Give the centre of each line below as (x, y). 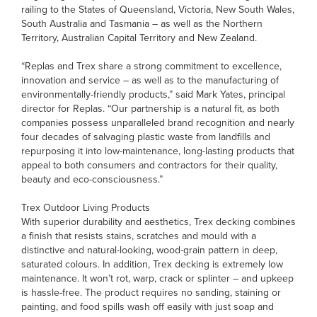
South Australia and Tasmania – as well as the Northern (142, 24)
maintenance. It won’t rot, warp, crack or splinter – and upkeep (157, 278)
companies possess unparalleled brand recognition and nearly (158, 123)
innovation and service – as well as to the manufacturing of (150, 80)
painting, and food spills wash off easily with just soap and (148, 307)
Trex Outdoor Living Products (86, 208)
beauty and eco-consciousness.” (92, 179)
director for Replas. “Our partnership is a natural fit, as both (150, 109)
